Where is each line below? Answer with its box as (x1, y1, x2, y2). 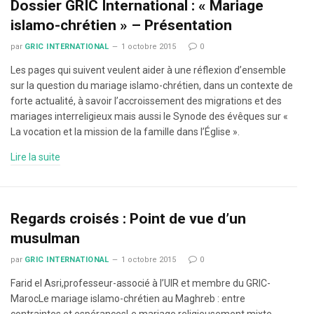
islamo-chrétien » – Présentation (11, 17, 232, 34)
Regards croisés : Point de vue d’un (11, 210, 246, 227)
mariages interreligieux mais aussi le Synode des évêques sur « (11, 111, 288, 122)
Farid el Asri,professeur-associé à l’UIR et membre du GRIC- (11, 278, 271, 289)
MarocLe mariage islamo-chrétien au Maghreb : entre (11, 293, 245, 304)
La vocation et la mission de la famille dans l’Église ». (11, 126, 240, 137)
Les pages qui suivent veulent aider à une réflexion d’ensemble (11, 64, 286, 76)
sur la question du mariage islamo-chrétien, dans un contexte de (11, 80, 293, 91)
